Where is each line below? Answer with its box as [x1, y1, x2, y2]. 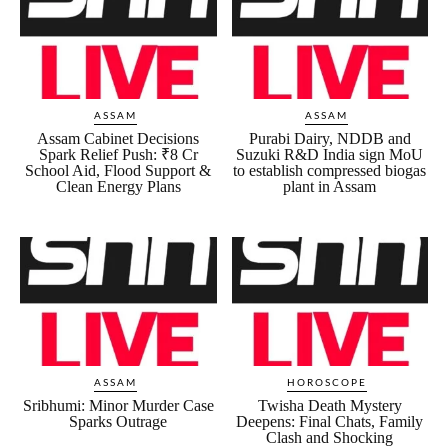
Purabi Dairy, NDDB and [248, 129, 411, 147]
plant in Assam [283, 177, 377, 195]
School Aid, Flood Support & [25, 161, 212, 179]
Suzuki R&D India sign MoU [236, 145, 424, 163]
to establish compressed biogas [233, 161, 427, 179]
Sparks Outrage [69, 413, 168, 431]
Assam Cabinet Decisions [37, 129, 200, 147]
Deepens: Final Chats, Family [236, 413, 424, 431]
